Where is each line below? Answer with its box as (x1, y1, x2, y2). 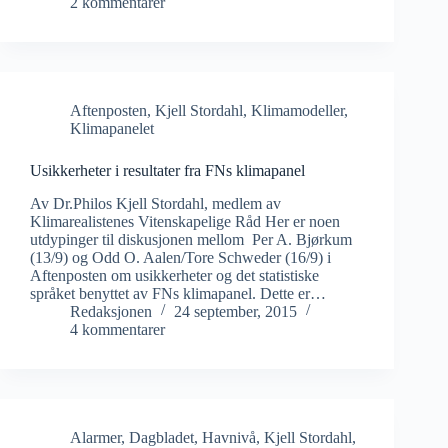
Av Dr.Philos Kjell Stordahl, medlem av (30, 194, 281, 212)
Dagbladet (129, 428, 194, 446)
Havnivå (202, 428, 256, 446)
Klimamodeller (251, 101, 344, 119)
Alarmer (70, 428, 121, 446)
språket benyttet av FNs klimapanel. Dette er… (30, 284, 326, 302)
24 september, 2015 (174, 302, 297, 320)
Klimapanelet (70, 119, 154, 137)
